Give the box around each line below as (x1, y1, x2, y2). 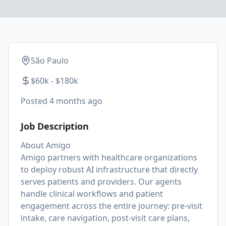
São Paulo (31, 55, 69, 66)
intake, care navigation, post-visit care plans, (21, 212, 190, 223)
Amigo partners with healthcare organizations (21, 152, 197, 163)
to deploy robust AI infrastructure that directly (21, 164, 198, 175)
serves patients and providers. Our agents (21, 176, 182, 187)
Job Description (21, 120, 89, 132)
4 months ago (49, 95, 102, 106)
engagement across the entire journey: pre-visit (21, 200, 202, 211)
